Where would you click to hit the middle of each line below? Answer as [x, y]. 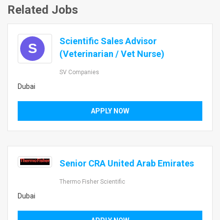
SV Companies [79, 72]
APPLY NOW [110, 111]
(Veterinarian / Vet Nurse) [112, 54]
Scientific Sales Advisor [108, 41]
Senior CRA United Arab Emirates [127, 163]
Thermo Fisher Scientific [92, 182]
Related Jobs [43, 10]
